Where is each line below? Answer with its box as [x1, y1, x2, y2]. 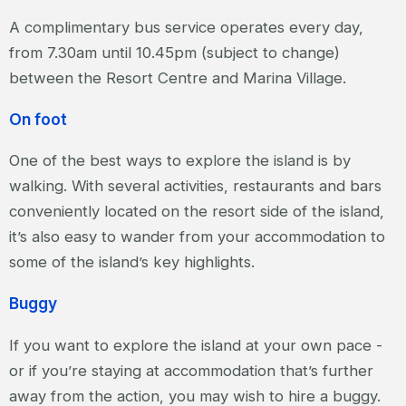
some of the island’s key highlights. [9, 253, 255, 272]
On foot [9, 109, 67, 129]
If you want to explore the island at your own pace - [9, 335, 382, 354]
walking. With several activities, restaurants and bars [9, 177, 382, 196]
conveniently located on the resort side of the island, [9, 202, 384, 221]
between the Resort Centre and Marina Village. [9, 68, 346, 87]
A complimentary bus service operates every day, [9, 17, 363, 36]
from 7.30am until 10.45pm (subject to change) [9, 43, 340, 62]
